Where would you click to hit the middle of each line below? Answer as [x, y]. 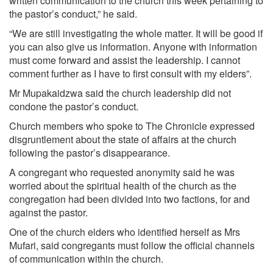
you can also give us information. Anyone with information [133, 47]
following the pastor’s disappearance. [90, 153]
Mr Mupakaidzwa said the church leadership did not [120, 93]
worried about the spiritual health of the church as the [123, 186]
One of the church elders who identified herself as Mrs [125, 232]
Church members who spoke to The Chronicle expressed [132, 126]
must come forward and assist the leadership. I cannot [125, 60]
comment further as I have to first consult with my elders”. [130, 73]
